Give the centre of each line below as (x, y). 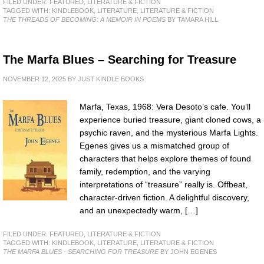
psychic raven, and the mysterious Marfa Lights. (169, 132)
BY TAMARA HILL (192, 19)
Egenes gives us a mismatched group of (154, 145)
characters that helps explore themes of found (165, 158)
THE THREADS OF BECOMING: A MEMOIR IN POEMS (84, 19)
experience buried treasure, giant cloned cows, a (170, 119)
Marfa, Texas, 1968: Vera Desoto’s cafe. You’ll (165, 106)
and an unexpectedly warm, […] (139, 210)
